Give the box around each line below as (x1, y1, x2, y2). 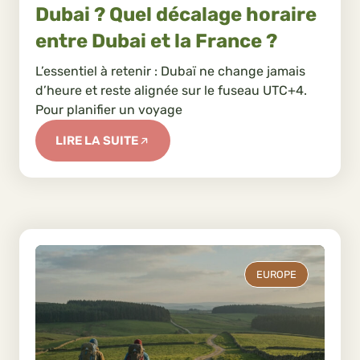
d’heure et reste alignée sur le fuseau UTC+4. (35, 83, 307, 99)
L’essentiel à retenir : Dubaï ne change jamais (35, 63, 305, 80)
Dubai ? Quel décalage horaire (35, 2, 317, 26)
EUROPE (256, 268, 297, 281)
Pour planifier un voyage (35, 102, 182, 118)
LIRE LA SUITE (55, 133, 138, 149)
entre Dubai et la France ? (35, 29, 277, 52)
